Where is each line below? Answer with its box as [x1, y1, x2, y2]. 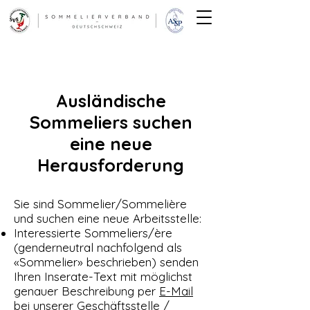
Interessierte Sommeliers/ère [14, 226, 172, 240]
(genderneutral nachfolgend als [14, 240, 182, 255]
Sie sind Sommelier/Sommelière [14, 197, 187, 211]
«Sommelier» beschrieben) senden [14, 255, 199, 269]
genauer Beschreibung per [14, 284, 159, 298]
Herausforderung [37, 154, 184, 176]
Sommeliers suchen [29, 111, 192, 133]
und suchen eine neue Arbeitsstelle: [14, 211, 201, 226]
